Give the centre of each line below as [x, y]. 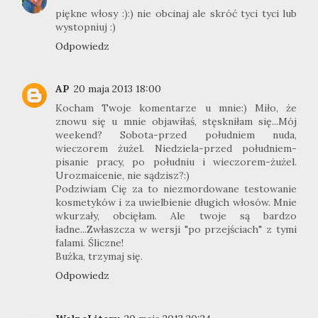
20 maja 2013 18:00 [117, 89]
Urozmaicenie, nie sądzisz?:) [122, 176]
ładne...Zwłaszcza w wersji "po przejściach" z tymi [176, 230]
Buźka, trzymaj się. [99, 257]
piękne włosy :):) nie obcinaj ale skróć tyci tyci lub [176, 13]
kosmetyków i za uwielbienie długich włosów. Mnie [176, 203]
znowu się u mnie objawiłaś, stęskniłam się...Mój [176, 122]
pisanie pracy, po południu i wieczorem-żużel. [176, 162]
